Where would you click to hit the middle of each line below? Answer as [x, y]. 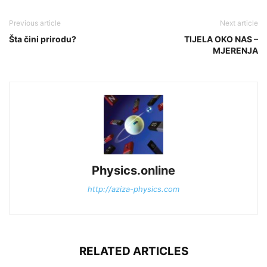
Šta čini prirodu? [43, 39]
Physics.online [133, 170]
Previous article [35, 23]
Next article [239, 23]
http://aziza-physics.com [133, 189]
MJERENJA [235, 50]
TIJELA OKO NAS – [221, 39]
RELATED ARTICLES [133, 251]
